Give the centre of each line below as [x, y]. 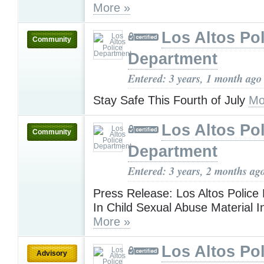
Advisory [52, 253]
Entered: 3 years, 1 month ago [195, 78]
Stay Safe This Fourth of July [171, 100]
